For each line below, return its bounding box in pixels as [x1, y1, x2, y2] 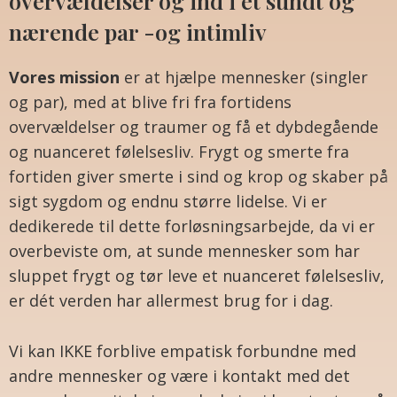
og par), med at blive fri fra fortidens [9, 91, 292, 113]
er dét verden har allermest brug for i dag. [9, 290, 338, 312]
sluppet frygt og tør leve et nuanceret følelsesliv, [9, 265, 385, 287]
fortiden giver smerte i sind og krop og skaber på [9, 166, 388, 188]
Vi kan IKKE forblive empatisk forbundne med [9, 339, 356, 362]
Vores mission [9, 66, 120, 89]
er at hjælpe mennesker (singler [120, 66, 368, 89]
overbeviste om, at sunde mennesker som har [9, 240, 360, 262]
